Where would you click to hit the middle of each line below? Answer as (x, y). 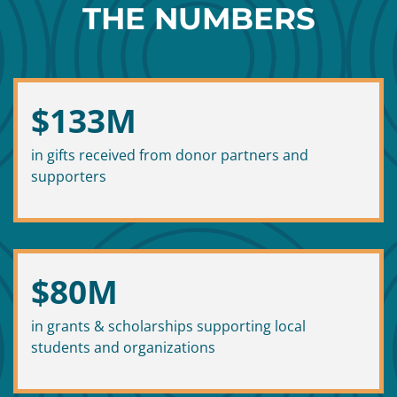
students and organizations (123, 347)
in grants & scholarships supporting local (168, 326)
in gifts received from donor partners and (170, 155)
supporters (69, 176)
